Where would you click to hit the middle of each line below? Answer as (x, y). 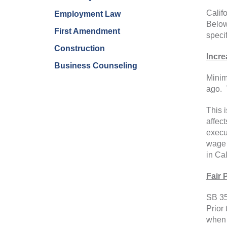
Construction (80, 48)
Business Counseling (96, 65)
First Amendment (87, 31)
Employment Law (87, 14)
